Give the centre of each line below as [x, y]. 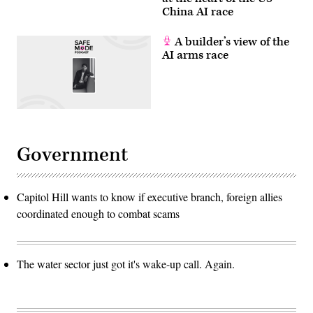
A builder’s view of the [231, 42]
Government [72, 154]
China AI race [198, 12]
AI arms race [195, 55]
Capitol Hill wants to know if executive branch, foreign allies [150, 196]
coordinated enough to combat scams [98, 213]
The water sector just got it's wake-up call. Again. [126, 263]
